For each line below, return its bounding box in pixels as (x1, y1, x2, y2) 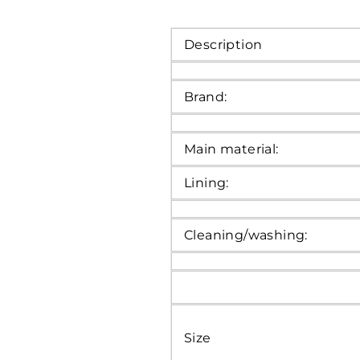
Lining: (184, 174, 229, 190)
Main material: (184, 141, 279, 157)
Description (184, 36, 263, 52)
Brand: (184, 88, 227, 104)
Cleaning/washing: (184, 227, 308, 243)
